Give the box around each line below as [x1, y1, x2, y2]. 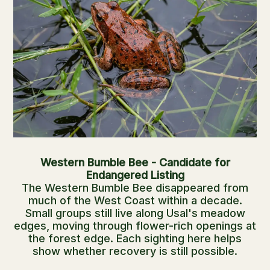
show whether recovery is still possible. [33, 244, 237, 257]
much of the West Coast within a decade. [28, 193, 242, 207]
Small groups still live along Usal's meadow [25, 206, 245, 219]
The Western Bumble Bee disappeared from [22, 181, 248, 194]
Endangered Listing [86, 168, 184, 181]
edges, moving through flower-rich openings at [14, 219, 256, 232]
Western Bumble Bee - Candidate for [40, 155, 230, 169]
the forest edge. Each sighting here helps [28, 231, 242, 245]
